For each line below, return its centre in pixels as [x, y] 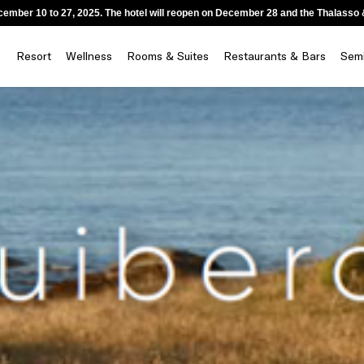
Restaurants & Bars [275, 56]
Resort [34, 56]
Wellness [89, 56]
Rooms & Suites [168, 56]
